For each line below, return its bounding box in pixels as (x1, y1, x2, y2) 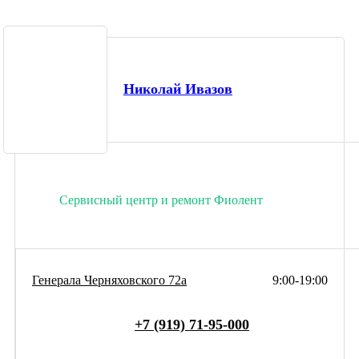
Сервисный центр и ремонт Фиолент (59, 192, 263, 207)
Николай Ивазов (123, 81, 232, 98)
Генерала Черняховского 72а (32, 272, 187, 287)
